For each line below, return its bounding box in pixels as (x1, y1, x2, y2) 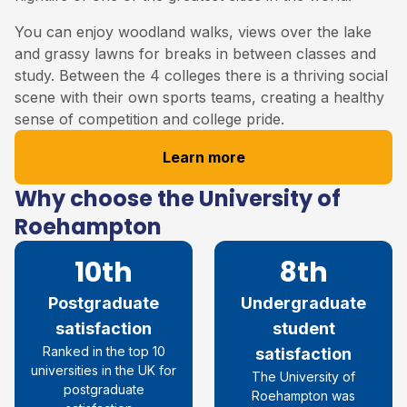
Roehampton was (252, 387, 355, 403)
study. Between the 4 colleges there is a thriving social (15, 65, 388, 84)
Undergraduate (241, 293, 366, 313)
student (272, 318, 335, 338)
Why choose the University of (15, 183, 341, 213)
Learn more (162, 147, 245, 166)
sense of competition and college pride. (15, 109, 289, 128)
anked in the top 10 (50, 342, 165, 359)
